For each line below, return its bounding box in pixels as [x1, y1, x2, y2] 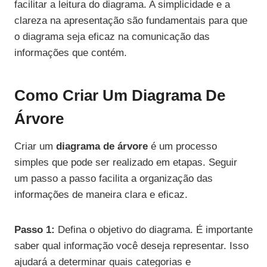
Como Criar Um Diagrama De [14, 86, 225, 105]
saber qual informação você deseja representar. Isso [14, 240, 249, 252]
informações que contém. [14, 47, 127, 59]
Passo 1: [14, 224, 55, 236]
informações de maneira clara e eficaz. [14, 189, 188, 201]
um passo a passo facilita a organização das [14, 173, 213, 185]
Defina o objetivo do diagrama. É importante [55, 224, 253, 236]
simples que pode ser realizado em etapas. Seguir [14, 157, 237, 169]
